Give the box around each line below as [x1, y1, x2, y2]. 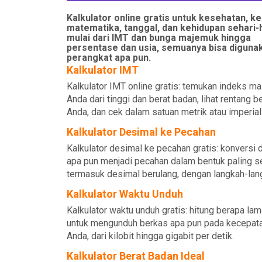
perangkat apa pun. [67, 52, 151, 63]
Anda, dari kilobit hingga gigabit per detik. [67, 230, 234, 242]
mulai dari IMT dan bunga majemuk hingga [67, 32, 251, 43]
